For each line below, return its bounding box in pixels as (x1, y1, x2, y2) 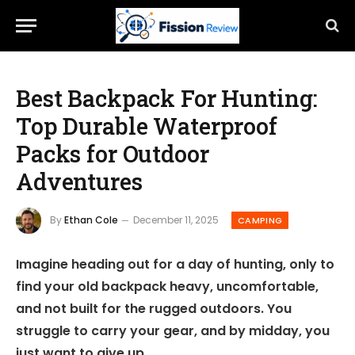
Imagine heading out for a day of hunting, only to (16, 255, 334, 274)
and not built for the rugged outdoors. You (16, 300, 292, 319)
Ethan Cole (64, 212, 118, 227)
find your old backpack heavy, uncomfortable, (16, 277, 319, 296)
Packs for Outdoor (16, 139, 209, 169)
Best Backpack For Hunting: (16, 83, 319, 113)
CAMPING (238, 213, 283, 227)
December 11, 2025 (133, 212, 219, 227)
